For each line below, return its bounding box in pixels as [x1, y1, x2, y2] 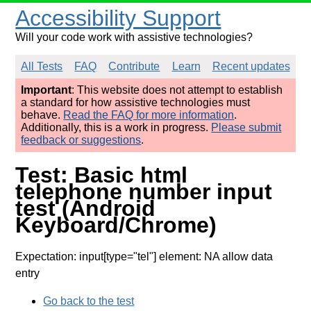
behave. [21, 109, 64, 121]
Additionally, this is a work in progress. [21, 121, 212, 133]
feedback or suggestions [21, 134, 142, 146]
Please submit [211, 121, 282, 133]
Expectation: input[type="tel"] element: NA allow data [15, 250, 274, 262]
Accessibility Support [15, 6, 221, 31]
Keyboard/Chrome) [15, 212, 217, 238]
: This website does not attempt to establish [72, 84, 283, 96]
